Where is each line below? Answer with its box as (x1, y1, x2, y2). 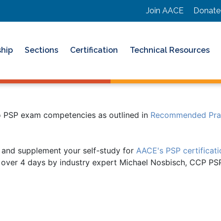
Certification (70, 45, 118, 55)
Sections (25, 45, 58, 55)
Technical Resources (130, 45, 210, 55)
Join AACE (146, 6, 184, 15)
